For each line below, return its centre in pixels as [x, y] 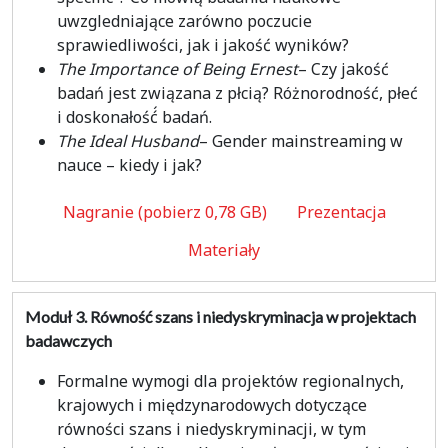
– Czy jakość [343, 69]
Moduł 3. [57, 316]
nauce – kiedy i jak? [129, 165]
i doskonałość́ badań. [134, 117]
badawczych [68, 340]
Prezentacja [341, 212]
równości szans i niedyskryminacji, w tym [211, 429]
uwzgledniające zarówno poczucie [184, 21]
